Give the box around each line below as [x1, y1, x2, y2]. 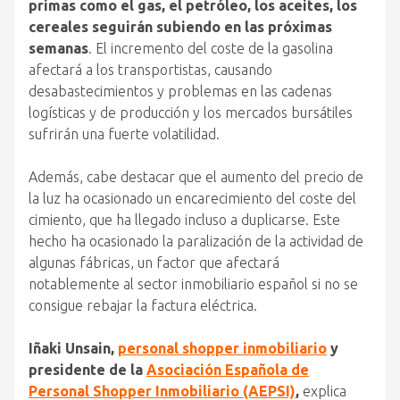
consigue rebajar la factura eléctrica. [29, 297, 257, 313]
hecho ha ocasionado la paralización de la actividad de [29, 233, 363, 249]
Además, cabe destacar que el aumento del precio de [29, 169, 363, 185]
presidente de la [29, 362, 146, 378]
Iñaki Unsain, [29, 340, 118, 356]
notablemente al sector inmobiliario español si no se [29, 276, 358, 292]
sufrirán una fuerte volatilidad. [29, 126, 220, 142]
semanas [29, 40, 88, 56]
